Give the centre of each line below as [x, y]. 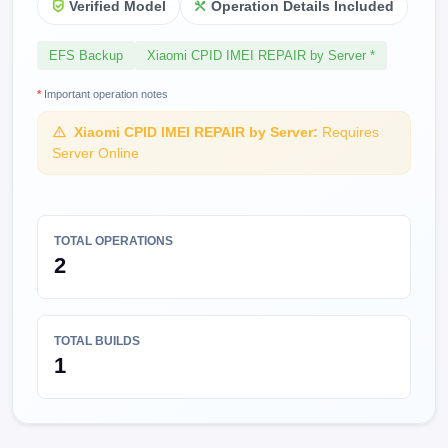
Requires [348, 132]
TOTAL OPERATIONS [113, 241]
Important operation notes [104, 94]
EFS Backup [86, 56]
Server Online [95, 153]
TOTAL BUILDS [97, 341]
